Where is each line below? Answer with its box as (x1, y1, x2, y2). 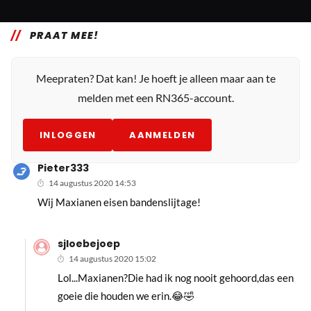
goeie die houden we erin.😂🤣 (57, 289, 194, 302)
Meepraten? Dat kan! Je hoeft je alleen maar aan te (35, 71, 276, 85)
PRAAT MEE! (29, 28, 99, 42)
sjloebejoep (57, 236, 120, 251)
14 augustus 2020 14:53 (49, 177, 137, 188)
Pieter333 (37, 160, 90, 175)
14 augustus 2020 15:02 (68, 253, 156, 264)
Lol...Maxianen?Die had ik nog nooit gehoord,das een (57, 271, 294, 284)
